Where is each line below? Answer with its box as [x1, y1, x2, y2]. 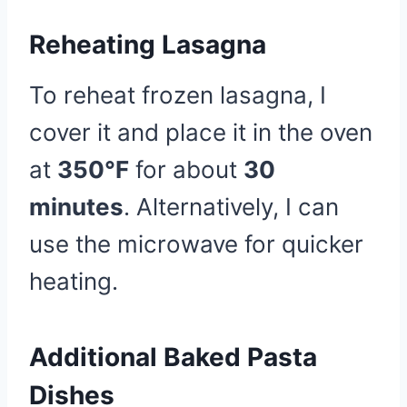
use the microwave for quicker [29, 230, 363, 258]
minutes [29, 193, 124, 221]
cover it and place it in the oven [29, 118, 372, 146]
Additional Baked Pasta [29, 342, 317, 372]
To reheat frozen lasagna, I [29, 81, 326, 109]
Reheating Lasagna [29, 29, 266, 60]
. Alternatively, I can [124, 193, 339, 221]
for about [129, 155, 243, 184]
